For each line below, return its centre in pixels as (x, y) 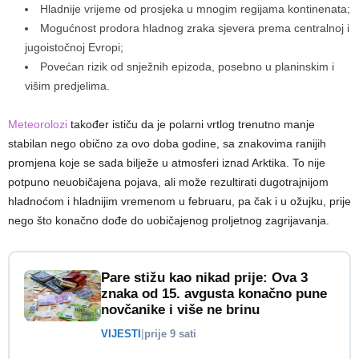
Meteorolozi (38, 124)
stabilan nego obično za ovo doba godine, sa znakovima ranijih (167, 143)
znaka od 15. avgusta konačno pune (214, 293)
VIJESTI (121, 333)
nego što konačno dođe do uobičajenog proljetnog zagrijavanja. (169, 220)
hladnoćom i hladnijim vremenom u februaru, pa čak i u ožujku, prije (179, 201)
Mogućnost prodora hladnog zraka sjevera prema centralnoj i (195, 28)
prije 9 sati (170, 333)
